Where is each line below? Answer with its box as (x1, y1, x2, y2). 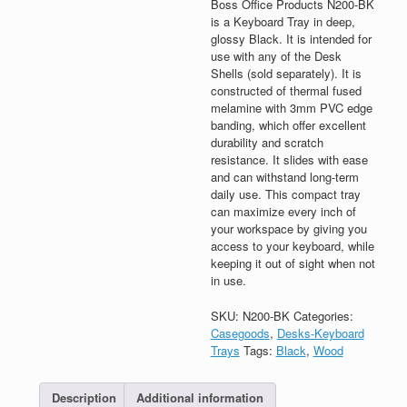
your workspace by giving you (210, 220, 367, 238)
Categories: (293, 306, 353, 324)
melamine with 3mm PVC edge (210, 99, 372, 117)
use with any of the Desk (210, 47, 342, 65)
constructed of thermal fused (210, 82, 362, 100)
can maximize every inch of (210, 203, 356, 221)
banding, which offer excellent (210, 116, 366, 134)
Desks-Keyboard (276, 323, 364, 342)
